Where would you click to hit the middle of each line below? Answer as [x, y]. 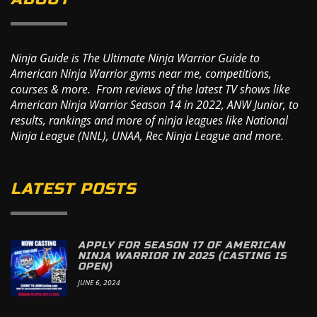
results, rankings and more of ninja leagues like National [149, 120]
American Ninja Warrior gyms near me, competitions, [141, 74]
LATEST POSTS [74, 189]
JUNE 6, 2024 [99, 282]
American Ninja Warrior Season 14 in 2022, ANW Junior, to [155, 105]
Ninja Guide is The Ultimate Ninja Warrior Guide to [135, 58]
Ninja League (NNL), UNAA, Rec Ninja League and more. [147, 136]
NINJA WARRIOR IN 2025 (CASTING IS [182, 256]
